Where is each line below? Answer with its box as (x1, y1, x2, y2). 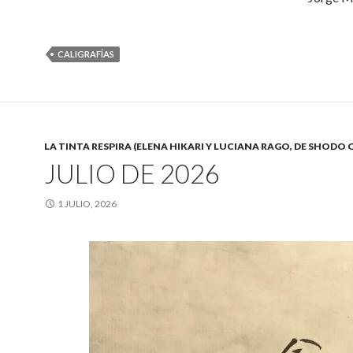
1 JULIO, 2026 (58, 198, 117, 210)
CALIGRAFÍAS (58, 49, 114, 60)
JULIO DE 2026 (44, 158, 220, 190)
